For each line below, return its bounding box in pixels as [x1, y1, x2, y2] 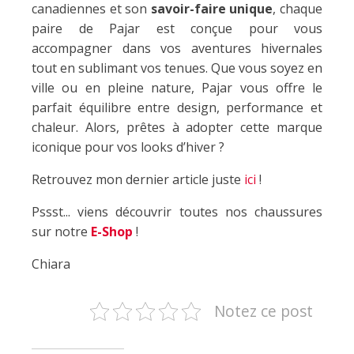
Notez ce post [214, 300, 313, 322]
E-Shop [91, 223, 133, 241]
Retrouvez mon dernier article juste [32, 171, 244, 189]
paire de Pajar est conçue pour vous [32, 20, 322, 38]
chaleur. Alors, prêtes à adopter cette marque [32, 119, 322, 137]
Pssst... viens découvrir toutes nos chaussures [32, 203, 322, 221]
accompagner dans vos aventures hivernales [32, 40, 322, 58]
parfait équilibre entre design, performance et [32, 99, 322, 117]
